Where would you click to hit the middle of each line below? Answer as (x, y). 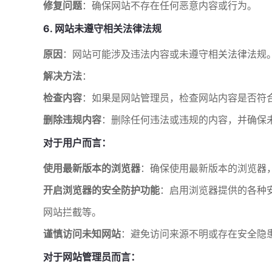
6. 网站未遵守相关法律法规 (102, 29)
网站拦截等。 (72, 212)
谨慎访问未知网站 (82, 234)
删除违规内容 (72, 120)
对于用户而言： (77, 143)
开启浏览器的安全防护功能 (101, 190)
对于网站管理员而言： (92, 257)
